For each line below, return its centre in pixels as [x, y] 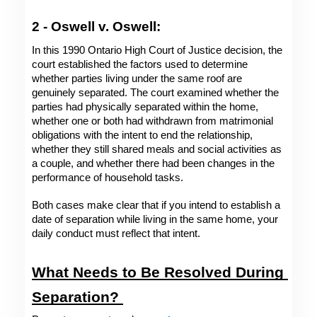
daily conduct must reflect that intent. [117, 233]
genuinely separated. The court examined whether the [155, 92]
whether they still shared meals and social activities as [157, 149]
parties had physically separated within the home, [145, 106]
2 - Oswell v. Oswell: [98, 27]
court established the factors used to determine [140, 64]
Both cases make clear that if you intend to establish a [156, 205]
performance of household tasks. [109, 177]
